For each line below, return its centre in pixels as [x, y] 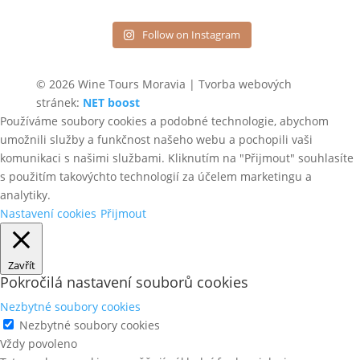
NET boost [111, 102]
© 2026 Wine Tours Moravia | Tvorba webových [164, 84]
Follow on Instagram [192, 35]
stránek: [59, 102]
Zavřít [21, 265]
